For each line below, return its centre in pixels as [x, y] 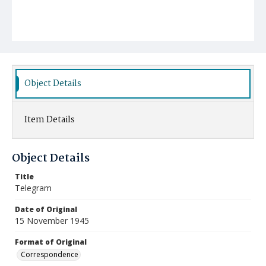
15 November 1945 [52, 221]
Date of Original [46, 209]
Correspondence [50, 254]
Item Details [50, 120]
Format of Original [51, 242]
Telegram [33, 188]
